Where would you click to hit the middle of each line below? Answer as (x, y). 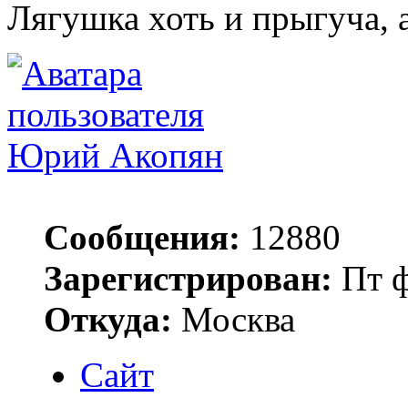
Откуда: (108, 320)
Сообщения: (142, 238)
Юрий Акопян (115, 156)
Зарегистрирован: (188, 279)
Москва (234, 320)
